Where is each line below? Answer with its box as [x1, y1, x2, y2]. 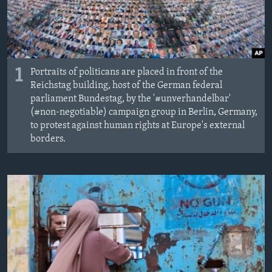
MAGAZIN [11, 5, 54, 17]
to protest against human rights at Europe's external [30, 120, 245, 131]
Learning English [11, 59, 83, 71]
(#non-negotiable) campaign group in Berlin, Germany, [30, 107, 257, 117]
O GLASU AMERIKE [11, 27, 93, 39]
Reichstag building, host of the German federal [30, 80, 222, 90]
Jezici [21, 149, 46, 161]
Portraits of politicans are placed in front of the [30, 67, 223, 77]
